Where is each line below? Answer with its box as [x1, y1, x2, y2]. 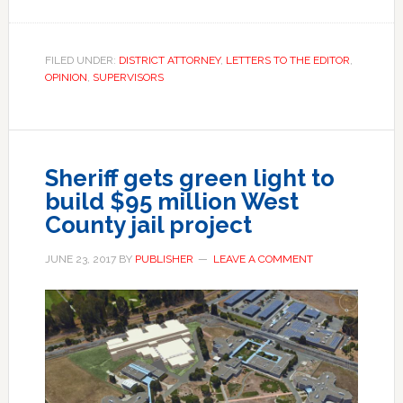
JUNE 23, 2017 [44, 252, 116, 265]
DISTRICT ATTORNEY [118, 53, 220, 67]
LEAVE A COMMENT [212, 252, 313, 265]
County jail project [44, 210, 252, 238]
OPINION [44, 70, 87, 84]
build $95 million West [44, 187, 299, 215]
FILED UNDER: [44, 53, 119, 67]
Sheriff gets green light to [44, 164, 335, 192]
